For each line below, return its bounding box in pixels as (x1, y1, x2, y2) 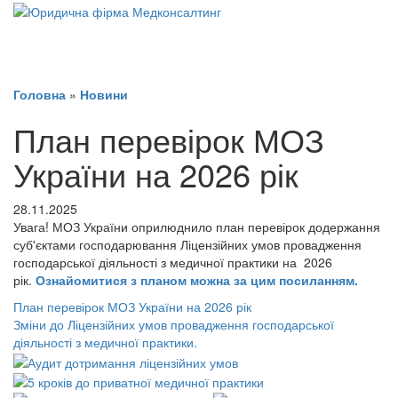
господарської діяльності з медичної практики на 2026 (13, 253, 332, 272)
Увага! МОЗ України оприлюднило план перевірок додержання (13, 218, 380, 236)
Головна (13, 85, 66, 104)
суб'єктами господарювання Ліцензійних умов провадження (13, 235, 362, 254)
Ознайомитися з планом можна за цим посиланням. (36, 271, 358, 290)
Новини (80, 85, 128, 104)
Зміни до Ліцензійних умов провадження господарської (13, 315, 334, 334)
